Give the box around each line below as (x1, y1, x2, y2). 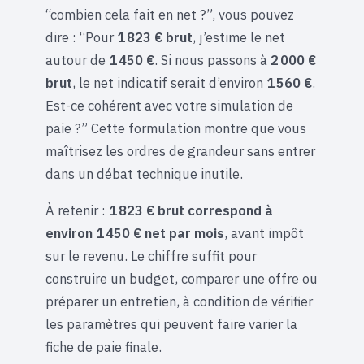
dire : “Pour (45, 28, 117, 47)
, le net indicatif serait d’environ (72, 74, 266, 93)
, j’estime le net (193, 28, 285, 47)
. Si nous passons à (154, 51, 271, 70)
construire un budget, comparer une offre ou (45, 269, 318, 288)
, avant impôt (224, 223, 304, 242)
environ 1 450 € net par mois (45, 223, 224, 242)
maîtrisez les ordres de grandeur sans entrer (45, 142, 315, 161)
